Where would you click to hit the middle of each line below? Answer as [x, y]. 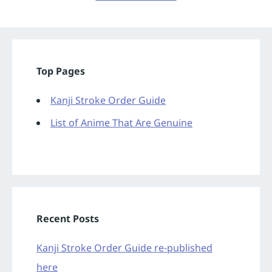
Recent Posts [68, 219]
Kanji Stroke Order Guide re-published [124, 248]
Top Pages [61, 71]
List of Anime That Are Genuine [121, 123]
